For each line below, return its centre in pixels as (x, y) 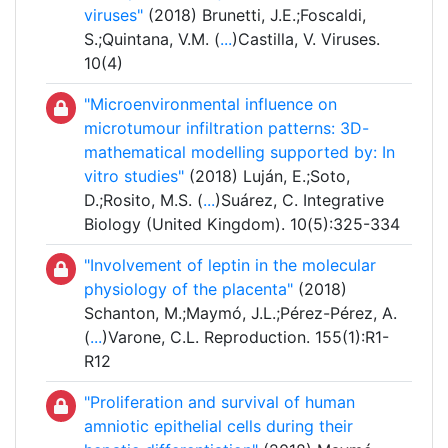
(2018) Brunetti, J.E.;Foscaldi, (254, 15)
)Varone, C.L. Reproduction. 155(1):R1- (245, 337)
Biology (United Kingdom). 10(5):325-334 (242, 224)
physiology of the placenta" (188, 289)
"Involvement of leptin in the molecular (230, 265)
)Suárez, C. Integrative (299, 200)
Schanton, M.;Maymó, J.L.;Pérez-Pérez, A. (240, 313)
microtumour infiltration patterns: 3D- (226, 128)
